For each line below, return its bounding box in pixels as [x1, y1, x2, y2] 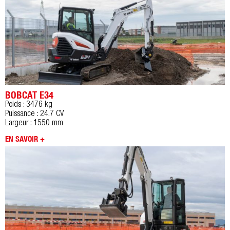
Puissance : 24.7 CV [5, 110, 64, 119]
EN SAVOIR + [5, 134, 45, 143]
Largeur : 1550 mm [5, 119, 63, 128]
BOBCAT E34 [5, 89, 53, 101]
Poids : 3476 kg [5, 101, 52, 109]
